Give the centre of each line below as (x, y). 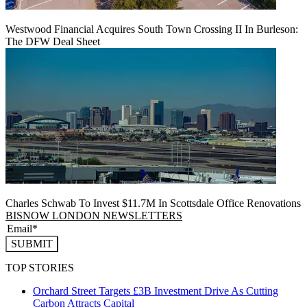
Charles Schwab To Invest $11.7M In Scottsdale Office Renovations (153, 204)
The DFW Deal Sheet (53, 42)
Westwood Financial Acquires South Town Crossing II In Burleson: (152, 29)
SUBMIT (32, 244)
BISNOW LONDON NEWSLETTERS (94, 216)
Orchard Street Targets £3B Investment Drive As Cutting (156, 291)
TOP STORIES (40, 267)
